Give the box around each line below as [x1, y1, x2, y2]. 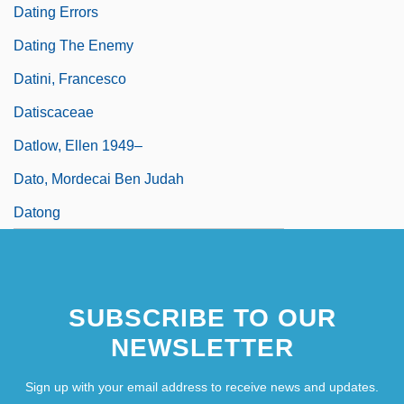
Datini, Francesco [14, 70, 126, 87]
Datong [14, 204, 60, 220]
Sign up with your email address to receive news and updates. [25, 379, 379, 394]
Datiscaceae [14, 104, 94, 120]
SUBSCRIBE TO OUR [68, 303, 336, 332]
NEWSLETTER [110, 333, 294, 362]
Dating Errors [14, 4, 98, 20]
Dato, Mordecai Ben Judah [14, 170, 184, 187]
